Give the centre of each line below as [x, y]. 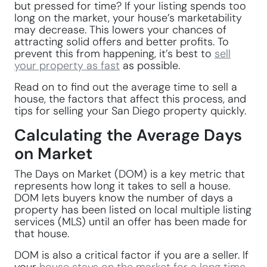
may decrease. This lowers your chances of [120, 30]
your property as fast [67, 66]
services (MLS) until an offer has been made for [131, 222]
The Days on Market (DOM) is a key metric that [130, 174]
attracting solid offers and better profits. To [122, 42]
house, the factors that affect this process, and [130, 99]
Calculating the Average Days [128, 135]
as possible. [150, 66]
